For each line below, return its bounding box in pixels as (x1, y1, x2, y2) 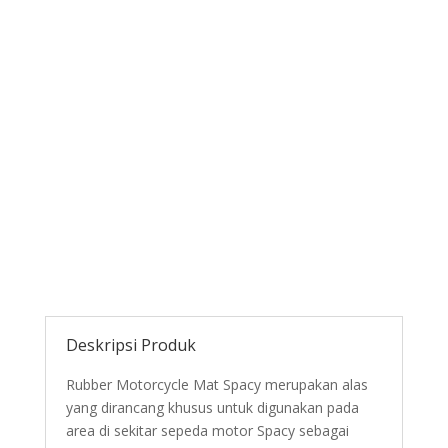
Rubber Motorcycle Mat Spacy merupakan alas (65, 374, 368, 394)
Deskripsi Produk (65, 333, 196, 356)
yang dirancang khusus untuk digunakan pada (65, 397, 359, 417)
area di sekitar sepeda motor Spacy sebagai (65, 420, 349, 440)
